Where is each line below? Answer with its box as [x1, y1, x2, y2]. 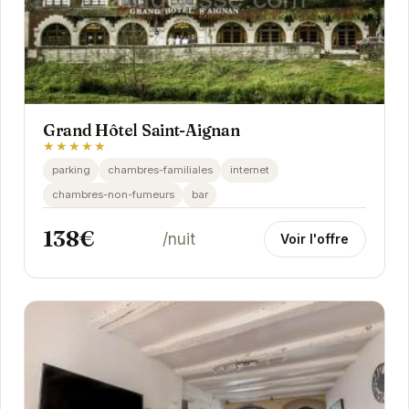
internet [229, 163, 269, 176]
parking [51, 163, 90, 176]
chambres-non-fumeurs [51, 187, 174, 201]
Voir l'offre [280, 230, 350, 246]
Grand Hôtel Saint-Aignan [42, 120, 240, 140]
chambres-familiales [107, 163, 213, 176]
